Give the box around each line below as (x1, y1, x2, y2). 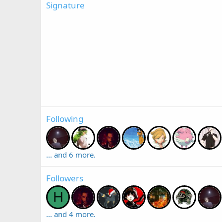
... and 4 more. (46, 209, 96, 219)
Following (46, 112, 83, 124)
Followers (46, 172, 83, 184)
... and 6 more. (46, 149, 96, 160)
